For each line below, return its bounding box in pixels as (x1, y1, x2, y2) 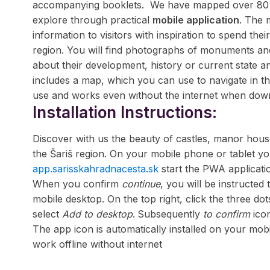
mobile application (152, 14, 239, 26)
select (32, 208, 62, 220)
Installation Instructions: (32, 103, 217, 122)
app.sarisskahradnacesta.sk (32, 163, 162, 175)
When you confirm (32, 178, 122, 190)
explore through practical (32, 14, 152, 26)
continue (121, 178, 160, 190)
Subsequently (137, 208, 203, 220)
